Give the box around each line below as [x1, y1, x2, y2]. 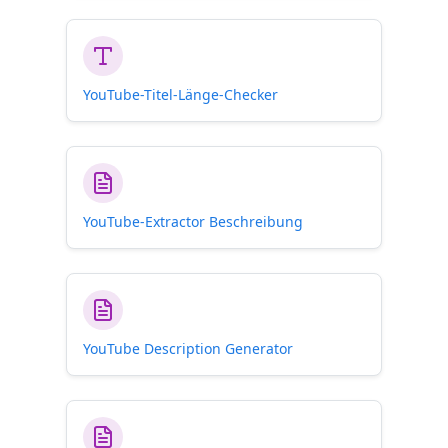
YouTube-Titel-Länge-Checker [83, 85, 278, 104]
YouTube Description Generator [83, 339, 293, 358]
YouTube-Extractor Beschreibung [83, 212, 303, 231]
